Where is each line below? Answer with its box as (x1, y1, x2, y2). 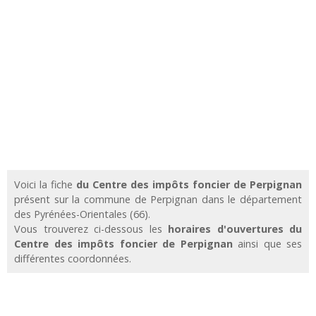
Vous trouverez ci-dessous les (14, 221, 168, 236)
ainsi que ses (232, 236, 302, 250)
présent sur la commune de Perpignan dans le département (14, 192, 302, 206)
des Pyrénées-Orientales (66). (14, 207, 150, 221)
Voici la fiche (14, 177, 76, 191)
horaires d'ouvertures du (168, 221, 302, 236)
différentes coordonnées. (14, 251, 131, 265)
